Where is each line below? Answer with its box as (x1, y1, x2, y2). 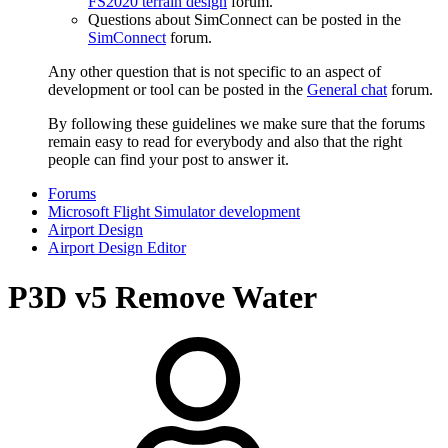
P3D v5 (8, 278, 107, 315)
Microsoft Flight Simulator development (48, 203, 300, 221)
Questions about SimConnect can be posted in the (88, 11, 401, 29)
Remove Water (115, 278, 317, 315)
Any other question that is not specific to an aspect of (48, 63, 381, 81)
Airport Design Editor (48, 239, 186, 257)
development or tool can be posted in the (48, 81, 307, 99)
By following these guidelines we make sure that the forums (48, 115, 425, 133)
